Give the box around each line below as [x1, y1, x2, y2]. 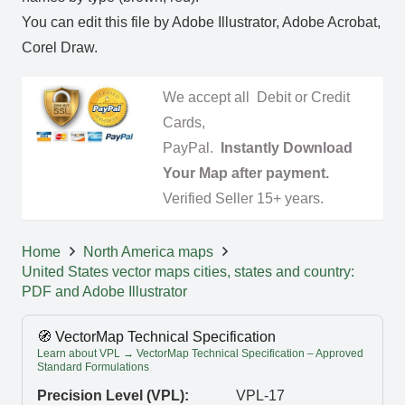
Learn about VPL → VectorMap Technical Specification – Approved [37, 347, 363, 361]
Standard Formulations [37, 361, 149, 374]
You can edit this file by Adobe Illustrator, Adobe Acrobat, [22, 14, 381, 30]
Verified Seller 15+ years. [163, 191, 324, 207]
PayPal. [163, 140, 221, 156]
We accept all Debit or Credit [163, 89, 350, 106]
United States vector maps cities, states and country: [22, 264, 354, 280]
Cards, [163, 115, 205, 131]
